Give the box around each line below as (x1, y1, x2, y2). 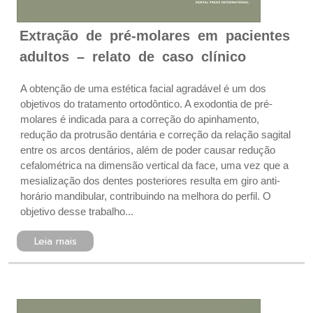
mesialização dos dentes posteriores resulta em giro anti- (20, 175, 280, 187)
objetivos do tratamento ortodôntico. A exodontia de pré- (20, 98, 272, 110)
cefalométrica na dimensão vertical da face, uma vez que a (20, 159, 289, 171)
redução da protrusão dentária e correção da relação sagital (20, 129, 291, 140)
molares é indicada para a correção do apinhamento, (20, 113, 259, 125)
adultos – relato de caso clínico (20, 49, 246, 64)
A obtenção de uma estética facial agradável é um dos (20, 82, 266, 94)
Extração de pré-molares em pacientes (20, 28, 290, 43)
